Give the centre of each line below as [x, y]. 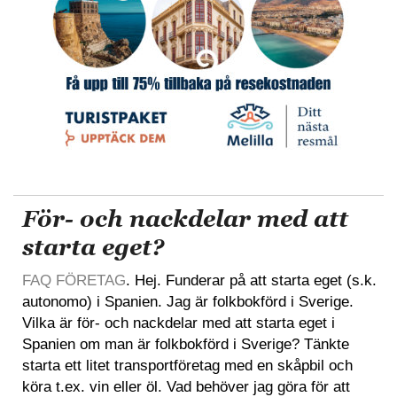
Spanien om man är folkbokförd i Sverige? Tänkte [186, 344]
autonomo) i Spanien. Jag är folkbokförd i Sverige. [188, 301]
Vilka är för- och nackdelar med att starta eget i [179, 323]
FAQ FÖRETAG [74, 280]
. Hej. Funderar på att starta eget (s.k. [251, 280]
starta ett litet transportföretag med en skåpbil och [187, 365]
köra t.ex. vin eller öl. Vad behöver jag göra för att [186, 386]
